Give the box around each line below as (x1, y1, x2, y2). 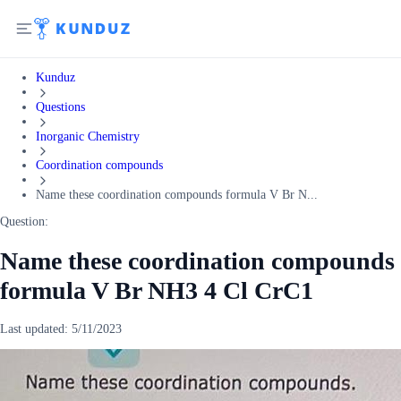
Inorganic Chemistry (36, 129, 140, 143)
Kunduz (36, 71, 75, 84)
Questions (36, 99, 85, 114)
